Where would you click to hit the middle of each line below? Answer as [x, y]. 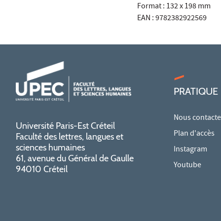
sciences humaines [50, 148]
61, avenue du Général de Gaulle [75, 159]
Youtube [187, 166]
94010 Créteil [42, 169]
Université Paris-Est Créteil [65, 126]
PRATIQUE [196, 92]
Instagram [190, 150]
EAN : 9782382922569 [172, 19]
